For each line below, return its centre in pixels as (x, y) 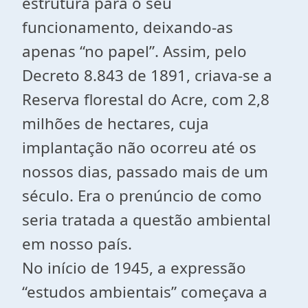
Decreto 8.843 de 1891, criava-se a (147, 75)
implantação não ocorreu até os (139, 147)
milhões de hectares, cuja (115, 123)
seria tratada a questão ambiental (146, 220)
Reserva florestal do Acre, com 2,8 (146, 99)
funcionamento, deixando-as (128, 27)
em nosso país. (77, 244)
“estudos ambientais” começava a (145, 292)
